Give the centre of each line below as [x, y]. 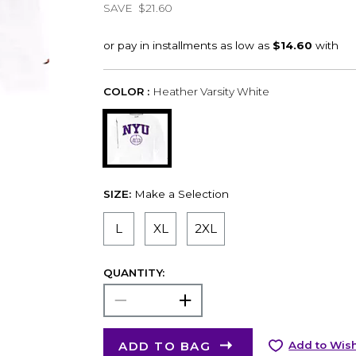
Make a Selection [181, 193]
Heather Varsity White [211, 91]
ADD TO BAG [165, 346]
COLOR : [126, 91]
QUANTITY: [133, 272]
